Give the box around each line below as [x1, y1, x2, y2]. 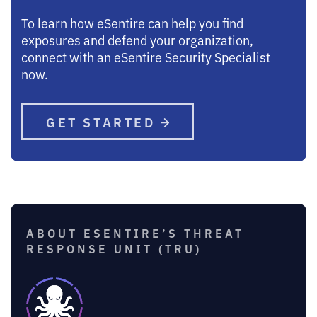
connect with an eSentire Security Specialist [21, 47, 270, 65]
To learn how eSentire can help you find [21, 13, 243, 31]
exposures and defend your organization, [21, 30, 253, 48]
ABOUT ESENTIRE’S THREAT [26, 224, 244, 241]
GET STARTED [46, 112, 161, 131]
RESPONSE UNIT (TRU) [26, 240, 202, 256]
